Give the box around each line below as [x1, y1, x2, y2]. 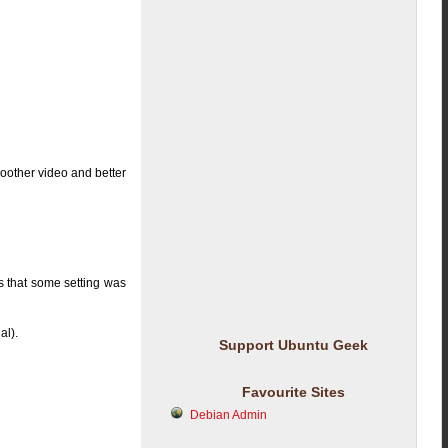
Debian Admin [190, 408, 268, 422]
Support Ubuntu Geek [218, 337, 368, 353]
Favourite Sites [241, 384, 345, 400]
